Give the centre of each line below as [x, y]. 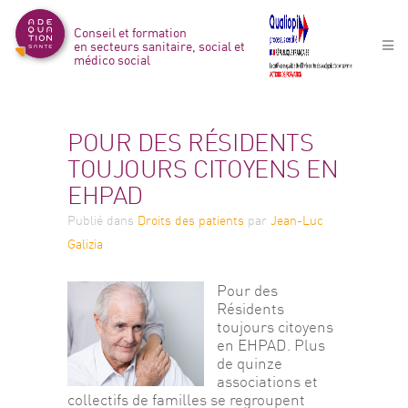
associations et [269, 382]
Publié [85, 220]
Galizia [85, 244]
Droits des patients [191, 220]
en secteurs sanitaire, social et [160, 46]
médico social [112, 59]
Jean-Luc [297, 220]
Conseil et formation [131, 32]
